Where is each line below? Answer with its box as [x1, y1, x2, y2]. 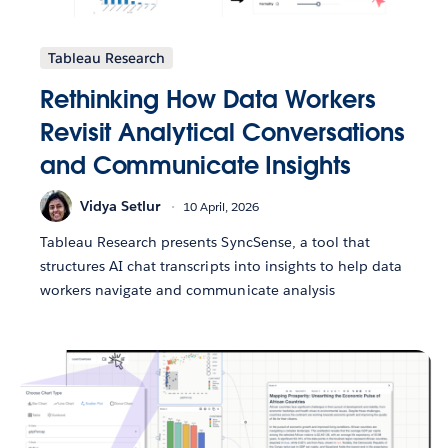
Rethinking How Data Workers [40, 84, 376, 116]
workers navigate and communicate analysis [40, 281, 335, 300]
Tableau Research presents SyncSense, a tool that [40, 233, 370, 252]
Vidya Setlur [80, 196, 160, 215]
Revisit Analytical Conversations [40, 117, 405, 149]
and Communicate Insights [40, 150, 351, 182]
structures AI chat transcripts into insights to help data [40, 257, 403, 276]
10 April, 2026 [183, 197, 259, 215]
